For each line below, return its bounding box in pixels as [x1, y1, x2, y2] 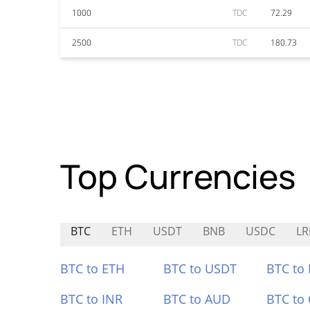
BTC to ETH [60, 260, 125, 277]
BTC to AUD [163, 291, 230, 307]
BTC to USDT [163, 260, 237, 277]
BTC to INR [60, 291, 122, 307]
